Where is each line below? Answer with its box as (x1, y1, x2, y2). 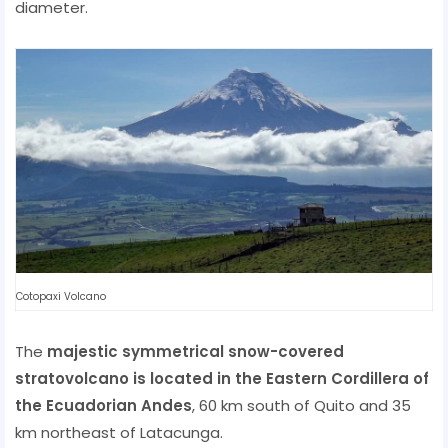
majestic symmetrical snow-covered (47, 340, 344, 362)
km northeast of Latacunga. (15, 421, 223, 443)
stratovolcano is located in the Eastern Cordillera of (15, 367, 429, 389)
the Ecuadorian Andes (15, 394, 192, 416)
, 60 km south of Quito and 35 (192, 394, 411, 416)
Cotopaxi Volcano (16, 288, 106, 304)
